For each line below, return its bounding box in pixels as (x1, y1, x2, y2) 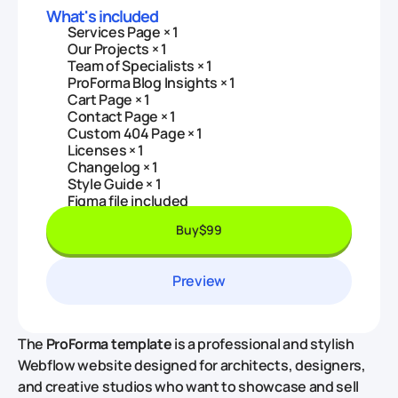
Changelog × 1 (68, 157, 158, 178)
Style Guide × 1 (68, 174, 162, 195)
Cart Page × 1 (68, 90, 150, 110)
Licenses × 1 (68, 140, 145, 161)
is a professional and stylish (171, 334, 354, 354)
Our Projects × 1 (68, 39, 167, 60)
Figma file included (68, 191, 188, 211)
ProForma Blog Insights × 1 (68, 73, 235, 93)
